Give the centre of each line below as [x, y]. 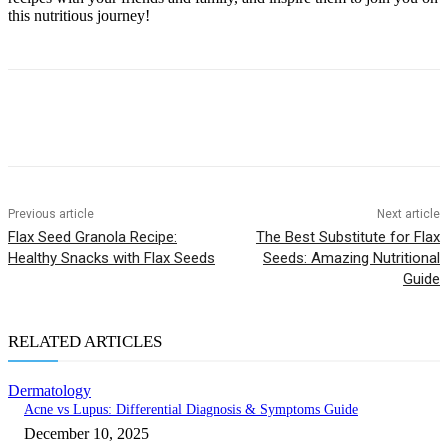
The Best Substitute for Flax [347, 237]
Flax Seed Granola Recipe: [92, 237]
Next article [408, 214]
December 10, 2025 [86, 434]
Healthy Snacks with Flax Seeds [111, 258]
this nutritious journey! [79, 16]
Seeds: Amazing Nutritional [351, 258]
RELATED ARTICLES [85, 342]
